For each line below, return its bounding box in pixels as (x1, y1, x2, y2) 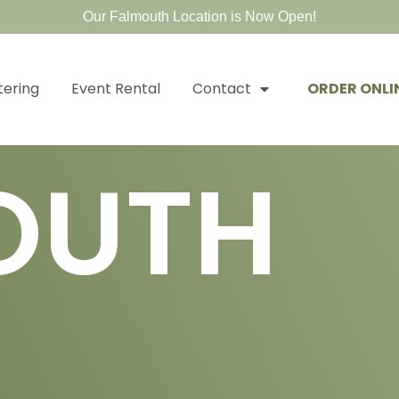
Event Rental (71, 78, 160, 100)
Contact (192, 78, 251, 100)
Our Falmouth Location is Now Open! (83, 9, 316, 24)
